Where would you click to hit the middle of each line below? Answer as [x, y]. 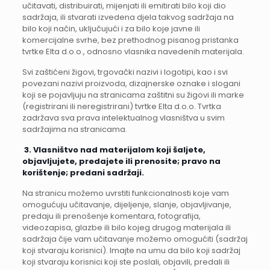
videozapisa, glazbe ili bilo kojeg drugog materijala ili [126, 228]
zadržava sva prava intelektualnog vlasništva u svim [123, 118]
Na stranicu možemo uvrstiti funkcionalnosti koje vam [125, 193]
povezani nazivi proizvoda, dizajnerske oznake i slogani [131, 83]
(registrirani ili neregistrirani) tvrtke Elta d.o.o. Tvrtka [121, 106]
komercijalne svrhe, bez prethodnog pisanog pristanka [130, 40]
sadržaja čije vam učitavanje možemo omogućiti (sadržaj [135, 239]
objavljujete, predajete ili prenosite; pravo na [121, 161]
